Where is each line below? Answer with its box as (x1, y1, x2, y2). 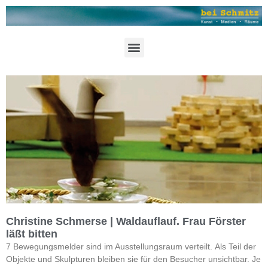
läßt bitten (6, 227, 57, 240)
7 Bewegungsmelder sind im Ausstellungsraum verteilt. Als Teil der (6, 241, 256, 251)
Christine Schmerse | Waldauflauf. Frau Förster (6, 215, 246, 227)
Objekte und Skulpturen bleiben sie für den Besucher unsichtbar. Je (6, 254, 261, 264)
